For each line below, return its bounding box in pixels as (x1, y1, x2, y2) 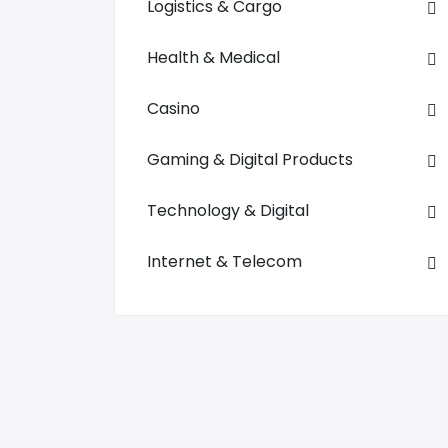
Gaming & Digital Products (147, 148, 353, 171)
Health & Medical (147, 46, 280, 69)
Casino (147, 97, 200, 120)
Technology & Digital (147, 199, 309, 222)
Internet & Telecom (147, 250, 302, 273)
